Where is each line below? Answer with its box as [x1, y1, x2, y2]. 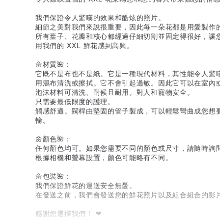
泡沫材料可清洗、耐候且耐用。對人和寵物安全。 [35, 86, 194, 97]
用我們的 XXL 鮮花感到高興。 [35, 40, 134, 50]
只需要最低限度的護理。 [35, 96, 115, 106]
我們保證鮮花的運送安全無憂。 [35, 180, 137, 190]
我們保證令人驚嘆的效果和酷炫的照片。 [35, 12, 165, 22]
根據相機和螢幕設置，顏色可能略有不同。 [35, 152, 173, 162]
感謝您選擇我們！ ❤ [35, 208, 102, 218]
